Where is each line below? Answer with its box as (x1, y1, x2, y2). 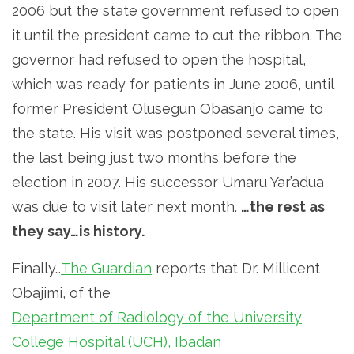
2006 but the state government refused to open (12, 2, 339, 19)
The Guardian (61, 259, 152, 277)
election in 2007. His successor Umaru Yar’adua (12, 173, 324, 190)
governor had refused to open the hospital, (12, 51, 306, 68)
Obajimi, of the (12, 284, 111, 301)
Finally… (12, 259, 61, 277)
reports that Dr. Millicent (152, 259, 320, 277)
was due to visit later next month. (12, 198, 241, 215)
